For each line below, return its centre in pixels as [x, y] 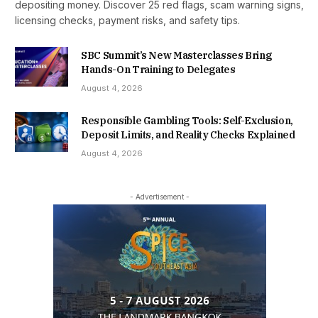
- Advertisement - [159, 197]
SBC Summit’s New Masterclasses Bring [176, 56]
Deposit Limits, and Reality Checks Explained [188, 135]
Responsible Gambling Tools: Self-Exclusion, [187, 121]
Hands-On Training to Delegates [158, 70]
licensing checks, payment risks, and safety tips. [127, 21]
